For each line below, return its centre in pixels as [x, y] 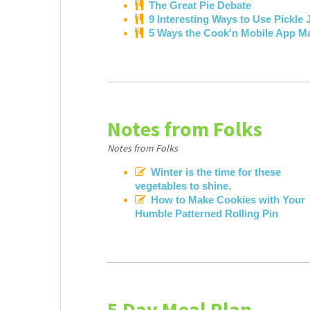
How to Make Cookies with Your [228, 200]
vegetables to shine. [183, 186]
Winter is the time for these [216, 172]
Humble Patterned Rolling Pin [207, 213]
